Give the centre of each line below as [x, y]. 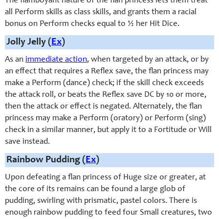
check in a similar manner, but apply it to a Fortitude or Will [108, 130]
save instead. [27, 142]
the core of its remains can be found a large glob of [95, 189]
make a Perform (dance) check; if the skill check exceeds [104, 83]
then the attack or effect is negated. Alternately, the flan [103, 107]
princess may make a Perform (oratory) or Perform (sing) [105, 119]
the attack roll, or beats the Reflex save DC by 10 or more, [106, 95]
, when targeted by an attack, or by [148, 60]
